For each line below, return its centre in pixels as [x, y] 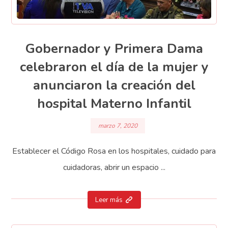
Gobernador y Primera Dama [114, 49]
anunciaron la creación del [114, 85]
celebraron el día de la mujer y [114, 67]
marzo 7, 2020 [118, 126]
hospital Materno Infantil [114, 104]
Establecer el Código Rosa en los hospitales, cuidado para [114, 151]
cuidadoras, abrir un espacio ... [114, 168]
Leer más [109, 200]
